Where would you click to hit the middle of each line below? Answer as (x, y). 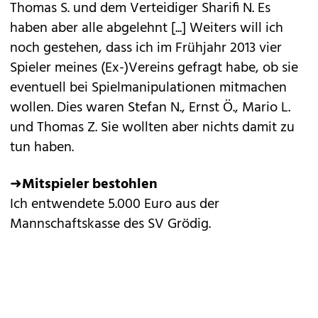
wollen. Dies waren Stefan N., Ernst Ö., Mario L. (150, 108)
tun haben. (42, 148)
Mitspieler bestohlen (90, 185)
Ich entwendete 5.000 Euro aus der (115, 204)
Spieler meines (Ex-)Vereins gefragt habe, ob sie (154, 68)
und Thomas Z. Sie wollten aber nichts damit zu (152, 128)
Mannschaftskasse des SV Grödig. (110, 224)
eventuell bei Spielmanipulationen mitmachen (148, 88)
